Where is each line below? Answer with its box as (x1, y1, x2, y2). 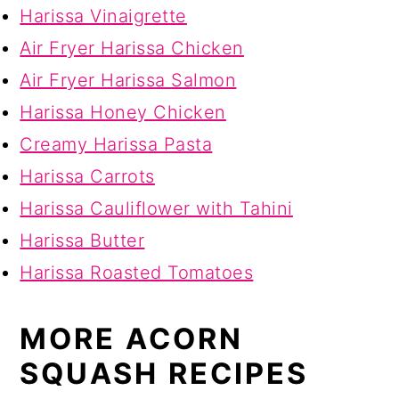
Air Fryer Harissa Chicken (20, 37, 244, 59)
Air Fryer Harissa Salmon (20, 69, 237, 91)
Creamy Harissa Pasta (20, 133, 213, 155)
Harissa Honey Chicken (20, 101, 226, 123)
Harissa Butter (20, 229, 145, 251)
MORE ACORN (20, 321, 244, 356)
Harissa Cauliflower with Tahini (20, 197, 293, 219)
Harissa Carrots (20, 165, 155, 187)
